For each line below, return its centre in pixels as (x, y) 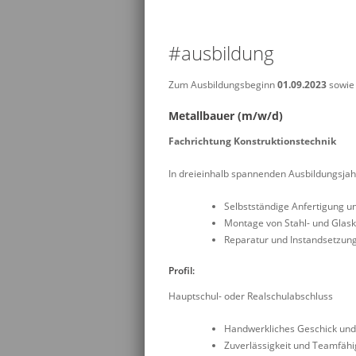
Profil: (182, 271)
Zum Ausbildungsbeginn (223, 85)
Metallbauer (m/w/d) (227, 116)
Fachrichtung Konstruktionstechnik (252, 141)
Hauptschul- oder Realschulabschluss (251, 296)
